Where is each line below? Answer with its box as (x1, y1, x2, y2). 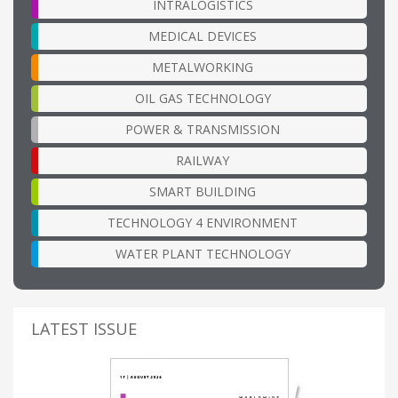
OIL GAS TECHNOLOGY (134, 90, 271, 107)
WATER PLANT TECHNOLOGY (115, 245, 291, 263)
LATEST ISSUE (31, 318, 137, 340)
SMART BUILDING (149, 183, 256, 201)
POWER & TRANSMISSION (125, 121, 280, 139)
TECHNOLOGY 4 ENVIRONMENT (107, 214, 298, 232)
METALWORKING (152, 59, 253, 76)
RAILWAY (176, 152, 229, 170)
